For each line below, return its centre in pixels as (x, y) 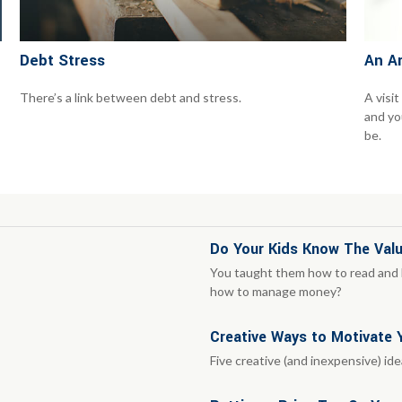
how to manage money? (276, 291)
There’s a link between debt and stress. (131, 97)
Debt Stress (63, 60)
